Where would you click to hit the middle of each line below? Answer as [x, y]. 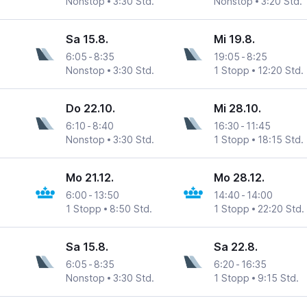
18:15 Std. [280, 140]
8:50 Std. [131, 209]
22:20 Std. [281, 209]
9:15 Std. [278, 278]
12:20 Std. [280, 71]
